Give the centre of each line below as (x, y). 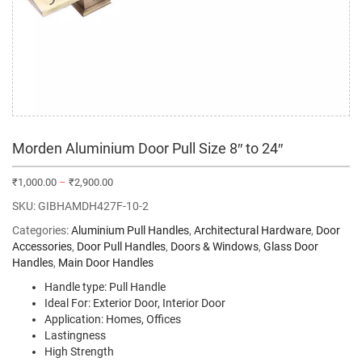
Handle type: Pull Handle (105, 287)
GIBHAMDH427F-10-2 (93, 206)
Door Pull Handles (121, 246)
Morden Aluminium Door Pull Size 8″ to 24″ (147, 148)
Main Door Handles (106, 263)
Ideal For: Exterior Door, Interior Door (135, 303)
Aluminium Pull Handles (130, 230)
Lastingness (75, 335)
